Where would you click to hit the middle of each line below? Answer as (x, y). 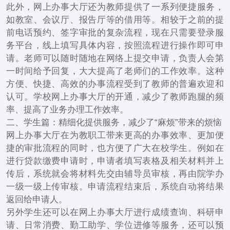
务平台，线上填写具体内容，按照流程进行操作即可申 (115, 45)
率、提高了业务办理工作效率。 (67, 109)
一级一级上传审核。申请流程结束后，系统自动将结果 (115, 186)
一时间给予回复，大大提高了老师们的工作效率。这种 (115, 71)
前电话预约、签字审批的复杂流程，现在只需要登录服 (115, 32)
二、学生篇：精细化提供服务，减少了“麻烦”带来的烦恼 (114, 122)
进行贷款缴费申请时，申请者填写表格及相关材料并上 (115, 161)
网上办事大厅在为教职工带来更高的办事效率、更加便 (115, 135)
